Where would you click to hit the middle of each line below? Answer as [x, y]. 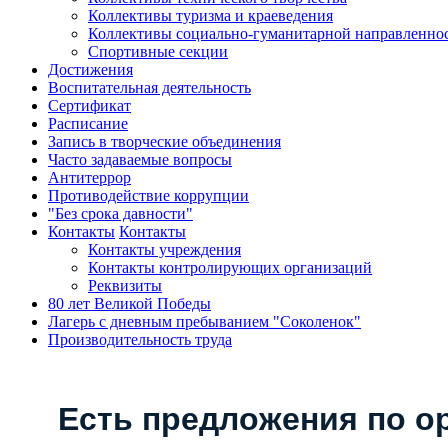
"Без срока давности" [120, 213]
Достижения [90, 69]
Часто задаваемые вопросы [140, 159]
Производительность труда [140, 339]
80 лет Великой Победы [129, 303]
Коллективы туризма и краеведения [210, 15]
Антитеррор [89, 177]
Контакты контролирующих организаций [230, 267]
